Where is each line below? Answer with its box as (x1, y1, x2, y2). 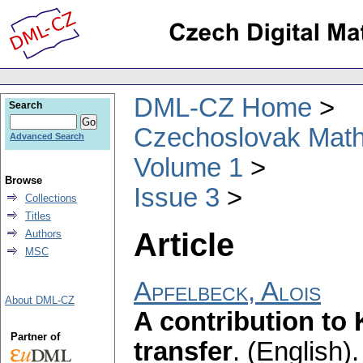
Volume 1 (134, 152, 243, 182)
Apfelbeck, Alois (134, 277, 321, 307)
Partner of (10, 331, 60, 343)
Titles (25, 210, 51, 222)
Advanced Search (10, 131, 84, 141)
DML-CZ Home (134, 92, 312, 122)
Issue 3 (134, 182, 220, 212)
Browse (5, 174, 42, 186)
